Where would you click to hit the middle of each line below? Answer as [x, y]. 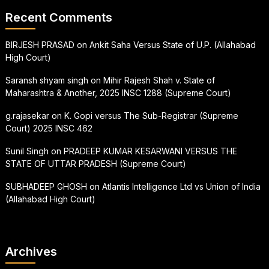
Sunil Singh [27, 151]
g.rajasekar [27, 115]
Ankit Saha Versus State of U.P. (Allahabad [172, 44]
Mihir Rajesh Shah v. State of [159, 80]
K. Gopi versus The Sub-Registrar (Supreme [151, 115]
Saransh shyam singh [47, 80]
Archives [31, 251]
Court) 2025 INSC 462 [49, 128]
